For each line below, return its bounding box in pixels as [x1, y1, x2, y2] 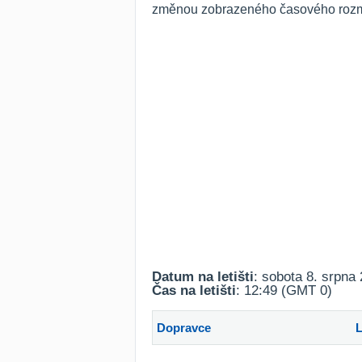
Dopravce [157, 321, 211, 335]
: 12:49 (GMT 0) [236, 283, 332, 298]
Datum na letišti [152, 269, 254, 284]
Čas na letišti [152, 283, 236, 298]
